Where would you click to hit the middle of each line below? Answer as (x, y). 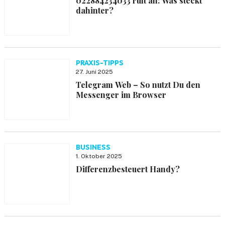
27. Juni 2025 (94, 72)
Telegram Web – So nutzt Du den (138, 85)
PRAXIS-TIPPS (99, 63)
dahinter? (94, 10)
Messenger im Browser (121, 95)
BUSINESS (93, 147)
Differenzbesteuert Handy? (128, 169)
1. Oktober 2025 (99, 156)
